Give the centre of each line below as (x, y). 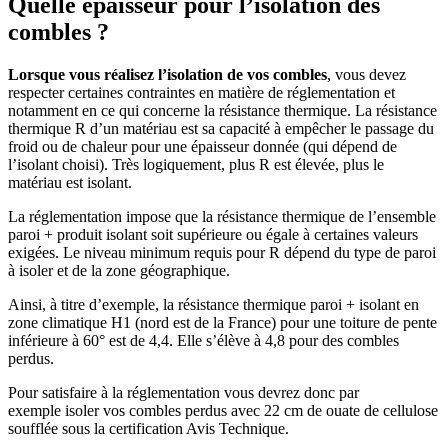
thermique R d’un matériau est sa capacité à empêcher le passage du (221, 129)
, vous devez (366, 75)
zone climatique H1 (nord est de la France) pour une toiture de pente (222, 323)
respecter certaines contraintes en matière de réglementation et (201, 93)
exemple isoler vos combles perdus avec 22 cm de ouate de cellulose (223, 411)
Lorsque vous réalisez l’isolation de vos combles (167, 75)
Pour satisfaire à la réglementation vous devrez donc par (183, 393)
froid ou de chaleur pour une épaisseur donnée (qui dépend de (202, 147)
